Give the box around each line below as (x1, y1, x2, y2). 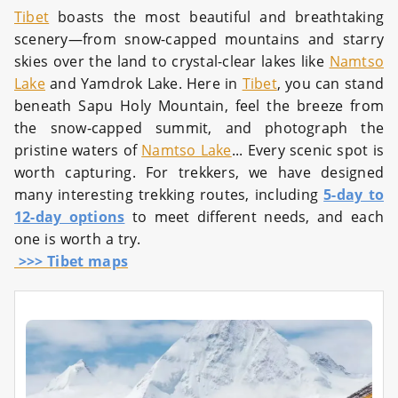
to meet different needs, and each (124, 207, 384, 227)
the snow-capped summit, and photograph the (14, 118, 384, 139)
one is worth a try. (14, 229, 141, 250)
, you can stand (276, 74, 384, 94)
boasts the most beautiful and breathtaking (49, 7, 384, 28)
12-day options (14, 207, 125, 227)
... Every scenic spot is (231, 140, 385, 161)
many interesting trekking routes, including (14, 185, 324, 205)
